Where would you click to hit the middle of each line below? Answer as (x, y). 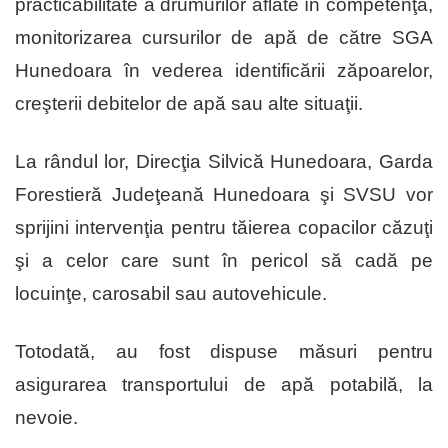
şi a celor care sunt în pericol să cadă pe (224, 261)
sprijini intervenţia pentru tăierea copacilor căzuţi (224, 228)
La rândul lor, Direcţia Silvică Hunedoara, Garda (224, 162)
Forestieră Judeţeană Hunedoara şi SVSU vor (224, 195)
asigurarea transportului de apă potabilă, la (224, 385)
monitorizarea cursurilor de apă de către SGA (224, 38)
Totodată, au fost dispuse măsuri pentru (224, 352)
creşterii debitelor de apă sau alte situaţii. (189, 104)
